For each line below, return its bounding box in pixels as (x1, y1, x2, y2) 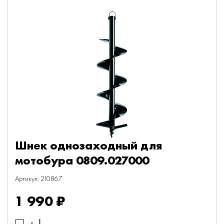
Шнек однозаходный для (15, 137, 162, 153)
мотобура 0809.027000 (15, 152, 149, 168)
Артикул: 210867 (15, 174, 62, 183)
